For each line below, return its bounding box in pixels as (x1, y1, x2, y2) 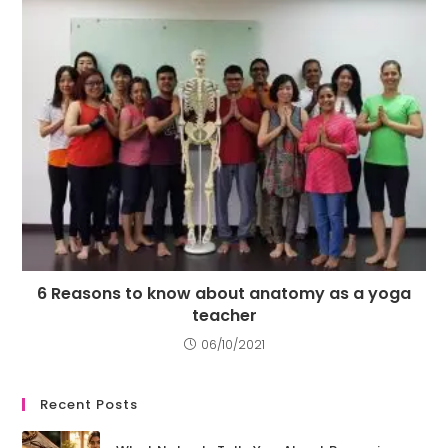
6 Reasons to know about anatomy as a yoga (37, 281, 411, 305)
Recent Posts (40, 394, 139, 414)
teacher (191, 303, 257, 327)
